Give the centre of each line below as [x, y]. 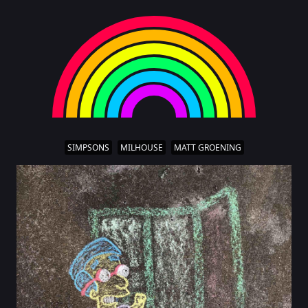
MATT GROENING [207, 147]
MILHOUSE [141, 147]
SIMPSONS [88, 147]
